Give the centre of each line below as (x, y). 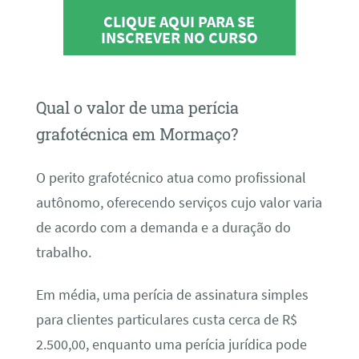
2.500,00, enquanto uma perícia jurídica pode (171, 345)
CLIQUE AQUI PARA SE (179, 21)
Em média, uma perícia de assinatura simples (172, 295)
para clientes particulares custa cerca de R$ (166, 320)
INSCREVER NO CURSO (179, 37)
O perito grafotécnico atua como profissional (171, 177)
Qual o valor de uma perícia (137, 108)
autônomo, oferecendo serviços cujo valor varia (179, 202)
